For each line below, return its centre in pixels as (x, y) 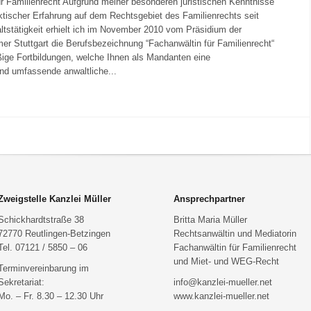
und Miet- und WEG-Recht (226, 261)
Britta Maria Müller (210, 220)
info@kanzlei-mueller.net (223, 282)
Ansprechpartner (209, 199)
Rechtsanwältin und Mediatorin (235, 234)
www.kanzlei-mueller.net (221, 296)
